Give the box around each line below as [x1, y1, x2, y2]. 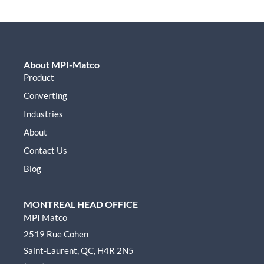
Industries [24, 108, 63, 119]
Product [24, 71, 54, 82]
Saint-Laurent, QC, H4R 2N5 [24, 245, 134, 256]
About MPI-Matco [24, 58, 100, 70]
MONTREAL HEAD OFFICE [24, 198, 138, 210]
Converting [24, 90, 67, 101]
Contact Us [24, 144, 67, 156]
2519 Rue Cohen [24, 228, 88, 239]
